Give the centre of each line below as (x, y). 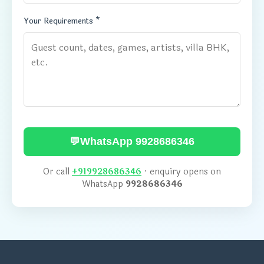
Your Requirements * (62, 21)
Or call (57, 172)
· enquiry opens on (181, 172)
